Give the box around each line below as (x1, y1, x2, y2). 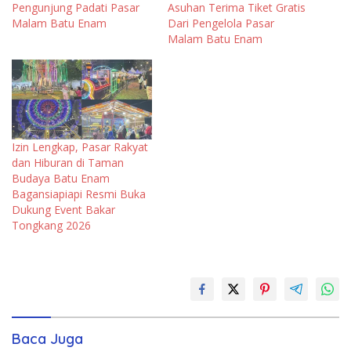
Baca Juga (12, 330, 83, 349)
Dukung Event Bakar (12, 202, 115, 218)
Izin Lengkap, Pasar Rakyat (12, 139, 148, 155)
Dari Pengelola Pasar (168, 15, 274, 31)
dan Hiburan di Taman (12, 155, 124, 171)
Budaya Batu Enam (12, 171, 110, 186)
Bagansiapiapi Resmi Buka (12, 186, 146, 202)
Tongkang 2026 (12, 218, 91, 233)
